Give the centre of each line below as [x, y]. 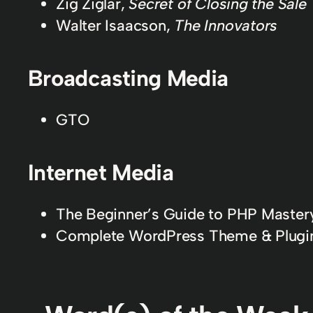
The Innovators [226, 25]
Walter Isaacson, [115, 25]
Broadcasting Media [128, 78]
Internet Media [101, 172]
